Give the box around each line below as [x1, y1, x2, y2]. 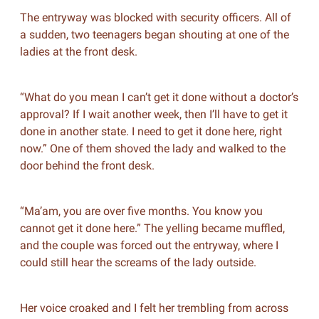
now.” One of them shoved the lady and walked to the [19, 142, 286, 155]
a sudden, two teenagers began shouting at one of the [19, 28, 289, 41]
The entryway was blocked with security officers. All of [19, 11, 291, 24]
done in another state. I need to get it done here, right [19, 125, 282, 138]
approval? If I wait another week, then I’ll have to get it [19, 108, 288, 121]
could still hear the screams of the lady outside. [19, 256, 259, 269]
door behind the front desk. [19, 159, 157, 172]
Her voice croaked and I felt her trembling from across [19, 301, 288, 315]
